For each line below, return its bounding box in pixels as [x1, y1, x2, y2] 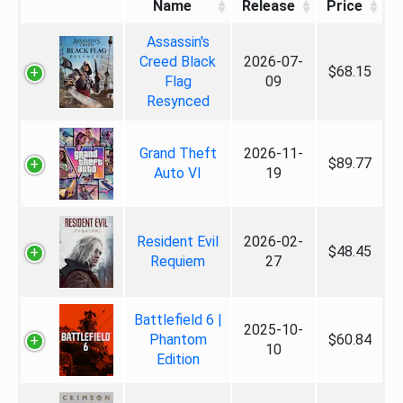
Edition [156, 351, 200, 368]
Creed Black [139, 53, 216, 70]
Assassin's [146, 33, 210, 50]
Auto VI [154, 165, 201, 182]
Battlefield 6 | [133, 311, 222, 328]
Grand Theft [139, 145, 217, 162]
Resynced [146, 93, 210, 110]
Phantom [148, 331, 207, 348]
